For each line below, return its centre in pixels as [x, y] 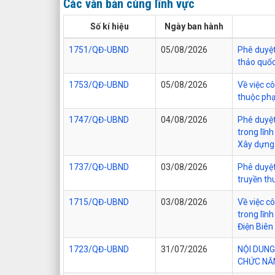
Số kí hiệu [110, 26]
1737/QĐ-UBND [99, 167]
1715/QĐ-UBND [99, 202]
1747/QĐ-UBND [99, 119]
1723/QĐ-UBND [99, 249]
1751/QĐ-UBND [99, 49]
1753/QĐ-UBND [99, 84]
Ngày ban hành [194, 26]
